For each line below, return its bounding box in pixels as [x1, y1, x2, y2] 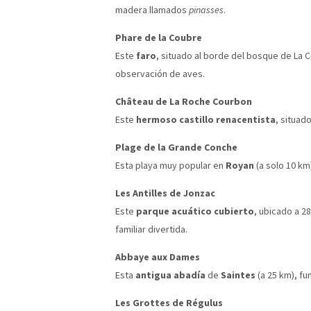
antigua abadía [135, 268, 205, 281]
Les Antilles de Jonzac [115, 186, 215, 199]
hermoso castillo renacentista [136, 112, 276, 126]
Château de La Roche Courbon [115, 94, 252, 108]
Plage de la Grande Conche [115, 140, 237, 153]
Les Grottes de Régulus [115, 296, 223, 309]
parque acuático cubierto [136, 204, 254, 217]
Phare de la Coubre [115, 31, 202, 44]
